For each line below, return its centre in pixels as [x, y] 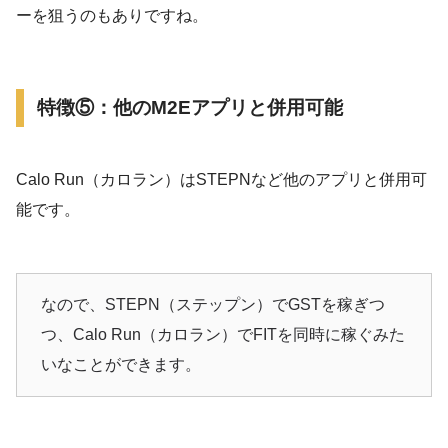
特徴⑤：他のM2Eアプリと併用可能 [190, 107]
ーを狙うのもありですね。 [112, 16]
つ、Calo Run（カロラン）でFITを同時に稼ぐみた [223, 335]
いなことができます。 [121, 365]
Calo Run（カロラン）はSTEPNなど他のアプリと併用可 [221, 180]
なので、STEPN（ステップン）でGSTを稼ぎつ [213, 305]
